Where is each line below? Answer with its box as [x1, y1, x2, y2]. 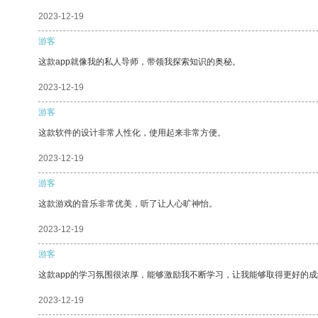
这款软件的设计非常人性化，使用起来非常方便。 [38, 127, 226, 138]
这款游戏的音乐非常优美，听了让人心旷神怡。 [38, 198, 217, 209]
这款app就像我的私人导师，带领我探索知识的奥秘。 [38, 56, 241, 67]
